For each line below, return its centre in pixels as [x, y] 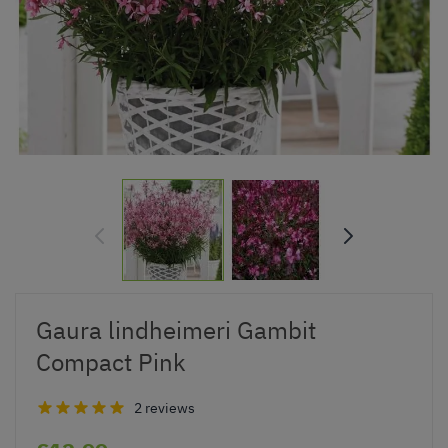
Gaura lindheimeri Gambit [176, 329]
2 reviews [164, 407]
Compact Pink [111, 361]
